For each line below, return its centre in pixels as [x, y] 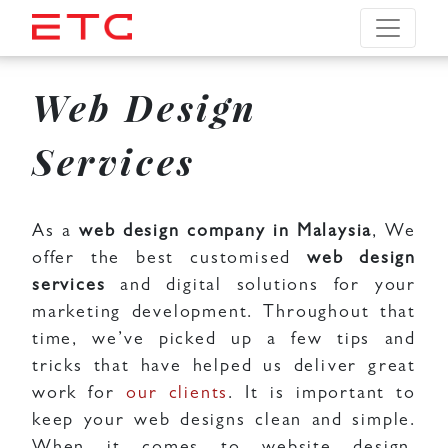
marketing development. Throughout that [224, 314]
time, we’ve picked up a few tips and [224, 341]
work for [79, 395]
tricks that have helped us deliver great [224, 368]
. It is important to [322, 395]
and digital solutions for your [260, 287]
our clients [177, 395]
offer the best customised [169, 260]
